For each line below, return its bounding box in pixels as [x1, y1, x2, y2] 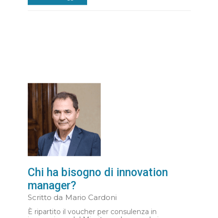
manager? [27, 179, 76, 192]
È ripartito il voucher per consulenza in [27, 207, 157, 216]
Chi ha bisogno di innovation [27, 165, 168, 179]
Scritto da [27, 192, 63, 202]
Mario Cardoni [65, 192, 117, 202]
